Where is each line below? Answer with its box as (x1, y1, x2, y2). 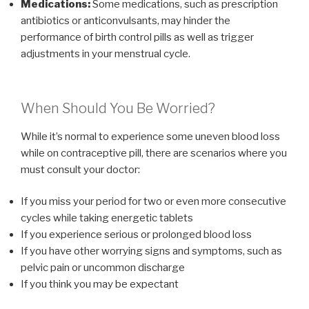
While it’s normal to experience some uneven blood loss (21, 130, 280, 143)
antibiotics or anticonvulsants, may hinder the (21, 14, 230, 28)
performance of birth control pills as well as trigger (21, 31, 254, 44)
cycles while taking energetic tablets (21, 212, 193, 225)
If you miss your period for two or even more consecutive (21, 195, 286, 208)
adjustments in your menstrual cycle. (21, 48, 190, 61)
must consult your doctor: (21, 163, 140, 176)
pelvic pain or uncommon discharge (21, 261, 185, 275)
